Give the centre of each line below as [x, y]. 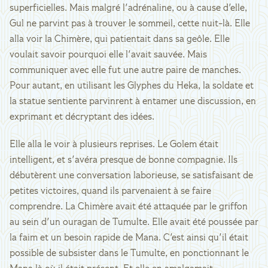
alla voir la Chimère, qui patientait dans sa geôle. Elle [120, 39]
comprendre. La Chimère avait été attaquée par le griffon [129, 207]
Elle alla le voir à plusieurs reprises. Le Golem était [114, 145]
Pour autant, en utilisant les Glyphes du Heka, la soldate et [132, 86]
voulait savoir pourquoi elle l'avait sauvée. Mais [108, 55]
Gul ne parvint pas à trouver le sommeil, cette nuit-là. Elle [130, 24]
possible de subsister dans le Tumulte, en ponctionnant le [129, 254]
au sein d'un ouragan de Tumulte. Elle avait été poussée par [134, 223]
